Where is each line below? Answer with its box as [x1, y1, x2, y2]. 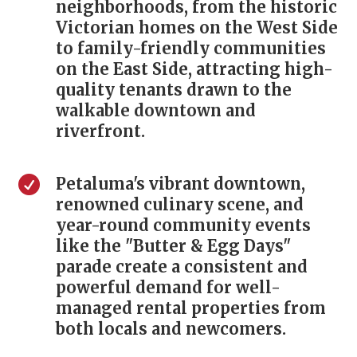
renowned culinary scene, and [55, 194, 304, 214]
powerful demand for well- [55, 277, 280, 297]
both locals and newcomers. [55, 318, 286, 339]
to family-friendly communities [55, 37, 326, 58]
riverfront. [55, 120, 145, 141]
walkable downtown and [55, 100, 256, 120]
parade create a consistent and [55, 256, 308, 277]
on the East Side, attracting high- [55, 58, 333, 79]
